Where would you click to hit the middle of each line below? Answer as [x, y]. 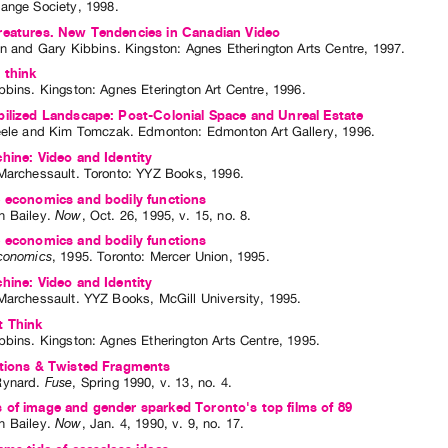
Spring [99, 382]
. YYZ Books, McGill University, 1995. [188, 299]
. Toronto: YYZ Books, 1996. [159, 173]
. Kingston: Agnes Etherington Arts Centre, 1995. [176, 340]
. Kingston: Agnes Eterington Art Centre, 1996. [168, 90]
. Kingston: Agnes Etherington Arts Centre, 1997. [261, 48]
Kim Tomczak [89, 132]
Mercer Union [189, 257]
